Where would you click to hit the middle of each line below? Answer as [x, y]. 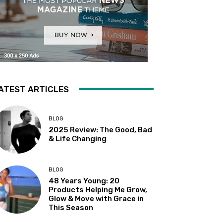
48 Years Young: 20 [84, 181]
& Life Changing [78, 139]
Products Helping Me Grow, [98, 190]
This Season [71, 208]
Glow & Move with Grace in [96, 199]
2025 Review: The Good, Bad [101, 130]
